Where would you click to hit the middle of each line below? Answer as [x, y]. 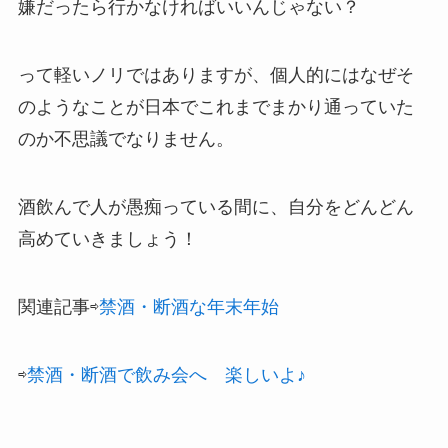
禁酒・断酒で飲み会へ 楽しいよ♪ [166, 374]
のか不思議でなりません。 [125, 139]
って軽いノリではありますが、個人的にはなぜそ [215, 75]
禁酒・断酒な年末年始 [188, 306]
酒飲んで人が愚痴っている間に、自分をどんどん [215, 206]
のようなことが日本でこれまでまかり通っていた [215, 107]
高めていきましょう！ [107, 238]
